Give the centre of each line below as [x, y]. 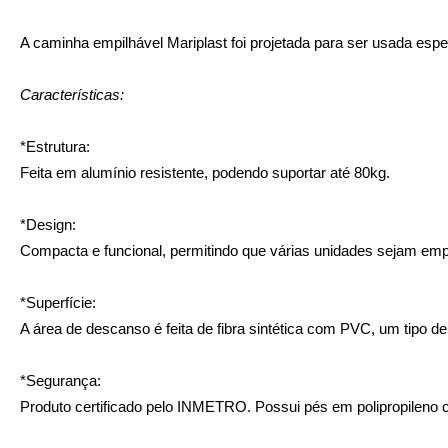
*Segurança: [60, 380]
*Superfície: [58, 302]
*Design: [48, 224]
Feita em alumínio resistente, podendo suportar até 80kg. [205, 172]
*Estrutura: [55, 146]
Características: [72, 94]
